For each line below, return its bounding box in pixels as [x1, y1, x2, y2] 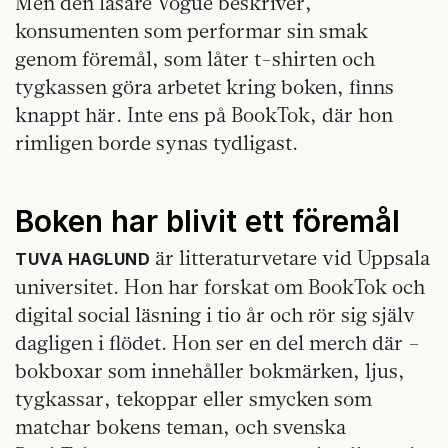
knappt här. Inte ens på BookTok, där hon [15, 102, 393, 128]
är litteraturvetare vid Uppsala [150, 245, 430, 271]
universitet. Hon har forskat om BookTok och [15, 274, 425, 300]
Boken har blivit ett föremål [15, 203, 400, 240]
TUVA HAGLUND [15, 249, 150, 270]
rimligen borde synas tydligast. [15, 130, 298, 156]
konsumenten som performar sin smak [15, 18, 368, 44]
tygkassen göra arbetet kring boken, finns [15, 74, 394, 100]
